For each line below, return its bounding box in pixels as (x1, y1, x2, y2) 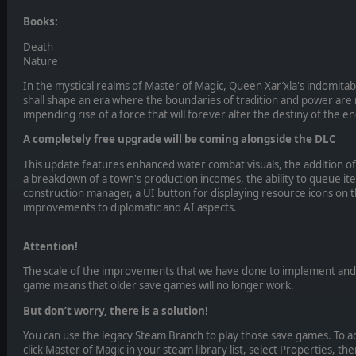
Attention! (22, 239, 78, 254)
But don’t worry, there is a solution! (22, 303, 208, 318)
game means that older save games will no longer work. (22, 278, 294, 293)
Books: (22, 14, 58, 29)
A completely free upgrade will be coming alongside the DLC (22, 132, 335, 147)
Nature (22, 53, 58, 68)
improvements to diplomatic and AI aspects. (22, 199, 237, 215)
